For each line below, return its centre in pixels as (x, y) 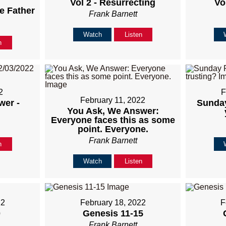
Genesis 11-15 (113, 214)
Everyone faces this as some (113, 120)
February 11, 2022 (113, 100)
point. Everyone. (113, 129)
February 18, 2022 (113, 203)
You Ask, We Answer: (113, 111)
